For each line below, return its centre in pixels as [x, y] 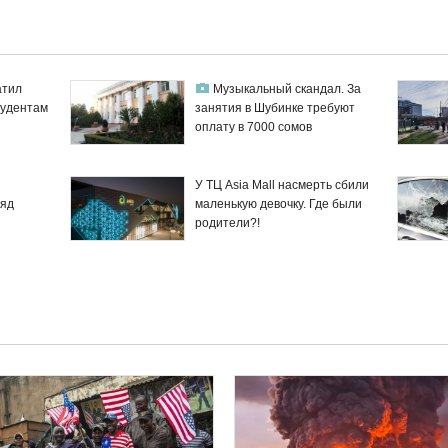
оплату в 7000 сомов [254, 127]
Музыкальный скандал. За [287, 89]
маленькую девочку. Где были [279, 204]
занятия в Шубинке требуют [275, 108]
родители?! [228, 223]
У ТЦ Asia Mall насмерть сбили [282, 185]
